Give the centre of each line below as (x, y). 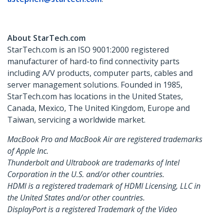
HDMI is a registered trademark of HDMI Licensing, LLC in (104, 186)
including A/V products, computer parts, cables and (100, 73)
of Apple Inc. (28, 151)
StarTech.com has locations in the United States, (95, 97)
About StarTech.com (46, 38)
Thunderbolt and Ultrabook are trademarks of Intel (93, 163)
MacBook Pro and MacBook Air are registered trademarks (105, 139)
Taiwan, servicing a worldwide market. (76, 120)
